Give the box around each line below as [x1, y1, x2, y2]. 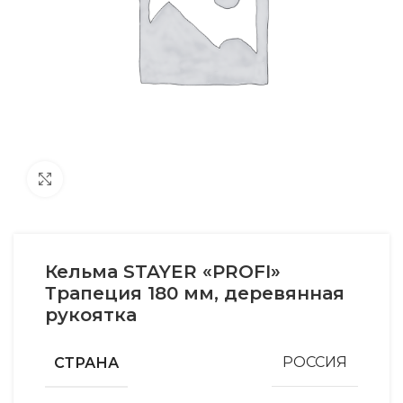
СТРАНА [54, 354, 119, 372]
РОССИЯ [282, 354, 347, 372]
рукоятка [45, 303, 137, 326]
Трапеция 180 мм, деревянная [45, 282, 345, 304]
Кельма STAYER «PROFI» [45, 260, 281, 282]
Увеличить [63, 171, 132, 186]
